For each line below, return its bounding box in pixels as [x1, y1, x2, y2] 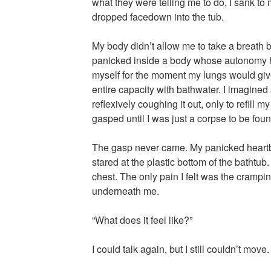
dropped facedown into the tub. [91, 10, 224, 24]
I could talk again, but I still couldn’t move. [91, 242, 269, 256]
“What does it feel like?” [91, 213, 192, 227]
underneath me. [91, 184, 159, 198]
